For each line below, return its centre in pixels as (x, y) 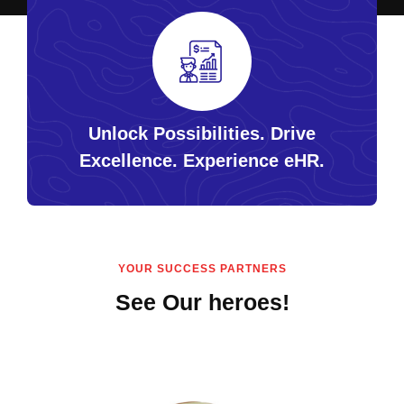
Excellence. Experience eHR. (202, 160)
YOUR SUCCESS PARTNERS (202, 268)
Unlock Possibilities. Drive (202, 133)
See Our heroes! (202, 302)
